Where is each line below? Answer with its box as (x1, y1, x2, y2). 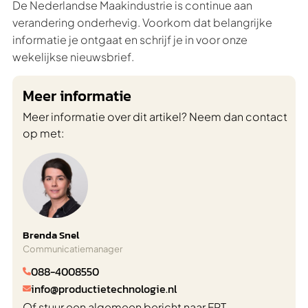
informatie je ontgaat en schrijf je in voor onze (12, 32, 247, 47)
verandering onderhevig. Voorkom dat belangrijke (12, 15, 272, 30)
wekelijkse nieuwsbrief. (12, 49, 134, 64)
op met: (23, 126, 64, 140)
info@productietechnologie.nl (31, 280, 177, 297)
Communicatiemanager (23, 243, 122, 254)
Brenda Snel (23, 227, 79, 243)
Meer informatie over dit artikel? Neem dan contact (23, 109, 287, 124)
